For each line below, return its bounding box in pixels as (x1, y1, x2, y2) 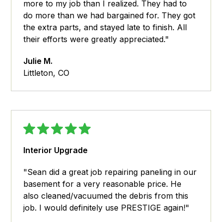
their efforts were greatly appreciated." (23, 34, 169, 45)
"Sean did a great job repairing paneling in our (23, 167, 197, 177)
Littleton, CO (23, 68, 70, 78)
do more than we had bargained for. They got (23, 10, 196, 21)
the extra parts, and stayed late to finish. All (23, 22, 187, 33)
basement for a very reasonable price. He (23, 179, 182, 189)
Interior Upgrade (23, 145, 88, 156)
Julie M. (23, 56, 53, 66)
